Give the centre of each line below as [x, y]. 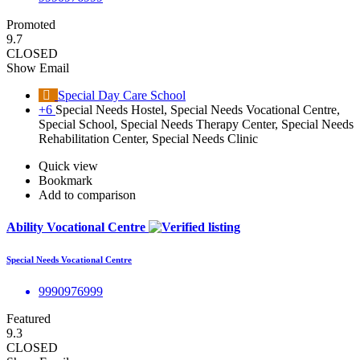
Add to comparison [87, 195]
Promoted [31, 25]
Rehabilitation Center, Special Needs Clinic [148, 139]
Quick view [68, 166]
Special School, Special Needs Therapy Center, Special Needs [196, 125]
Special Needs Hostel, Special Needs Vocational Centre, [198, 110]
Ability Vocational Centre [78, 227]
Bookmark [65, 181]
